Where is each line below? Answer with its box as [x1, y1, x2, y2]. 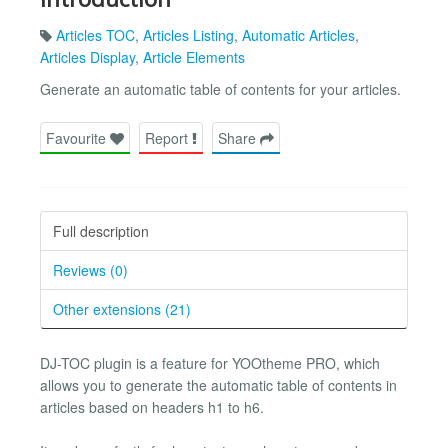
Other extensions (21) [53, 298, 191, 319]
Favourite [46, 127, 110, 148]
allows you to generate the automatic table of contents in [40, 374, 397, 395]
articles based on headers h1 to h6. [40, 396, 264, 417]
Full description [53, 220, 149, 241]
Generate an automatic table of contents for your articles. [40, 78, 401, 99]
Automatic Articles [242, 24, 355, 45]
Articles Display [40, 46, 135, 67]
